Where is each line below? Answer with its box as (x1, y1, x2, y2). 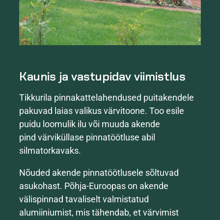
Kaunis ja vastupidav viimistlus (19, 68, 186, 84)
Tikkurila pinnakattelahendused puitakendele (19, 92, 194, 103)
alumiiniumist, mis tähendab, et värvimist (19, 207, 179, 218)
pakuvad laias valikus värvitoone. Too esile (19, 106, 184, 116)
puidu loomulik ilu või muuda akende (19, 119, 160, 130)
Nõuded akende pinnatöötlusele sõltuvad (19, 167, 179, 178)
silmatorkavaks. (19, 145, 81, 156)
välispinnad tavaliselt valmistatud (19, 194, 149, 205)
